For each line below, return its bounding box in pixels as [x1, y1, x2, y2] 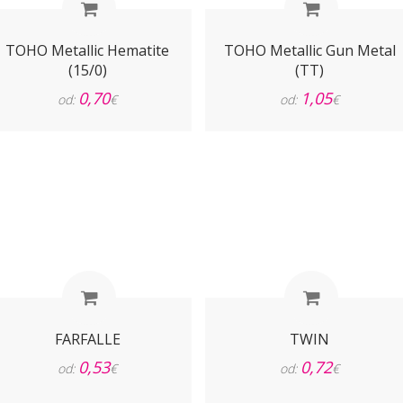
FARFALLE [54, 329, 121, 349]
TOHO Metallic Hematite [5, 40, 169, 60]
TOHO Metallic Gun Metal [223, 40, 396, 60]
